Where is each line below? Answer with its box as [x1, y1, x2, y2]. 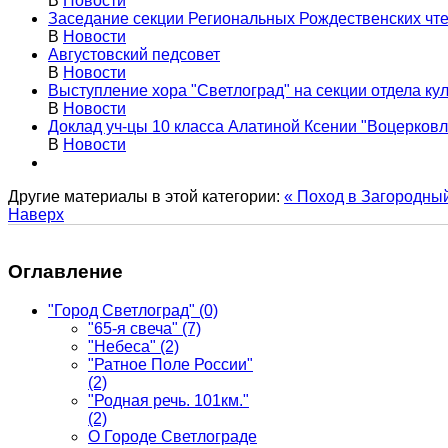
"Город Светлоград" [48, 302, 195, 320]
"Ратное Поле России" [88, 356, 253, 374]
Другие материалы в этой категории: [8, 187, 280, 205]
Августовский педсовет [48, 45, 220, 63]
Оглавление [8, 261, 123, 283]
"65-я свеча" [88, 320, 178, 338]
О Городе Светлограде [88, 428, 257, 446]
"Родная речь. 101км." [88, 392, 249, 410]
